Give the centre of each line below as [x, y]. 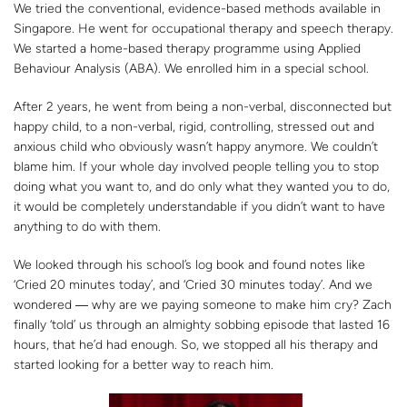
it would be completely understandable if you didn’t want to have [199, 207]
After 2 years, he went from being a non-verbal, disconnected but [203, 107]
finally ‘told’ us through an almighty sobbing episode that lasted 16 [202, 325]
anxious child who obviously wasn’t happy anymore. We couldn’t [196, 147]
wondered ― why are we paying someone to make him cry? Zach [203, 305]
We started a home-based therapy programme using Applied [187, 49]
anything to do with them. [87, 227]
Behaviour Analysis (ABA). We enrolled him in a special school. [191, 69]
